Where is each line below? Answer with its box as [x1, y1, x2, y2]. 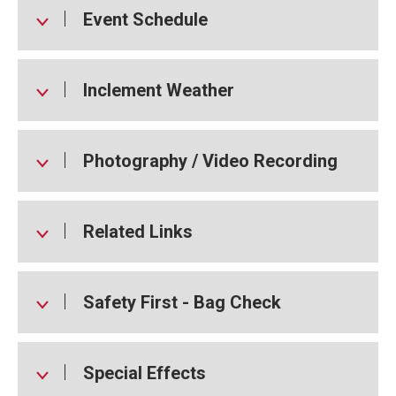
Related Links [83, 220, 193, 242]
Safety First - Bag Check [83, 291, 281, 313]
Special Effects [83, 362, 206, 384]
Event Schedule [83, 8, 208, 30]
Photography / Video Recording [83, 149, 338, 171]
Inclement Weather [83, 79, 234, 101]
